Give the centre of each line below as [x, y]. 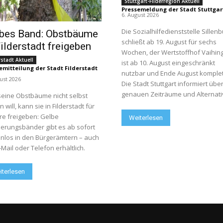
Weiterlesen [146, 117]
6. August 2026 [140, 14]
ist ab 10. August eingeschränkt [168, 62]
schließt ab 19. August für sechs [169, 42]
